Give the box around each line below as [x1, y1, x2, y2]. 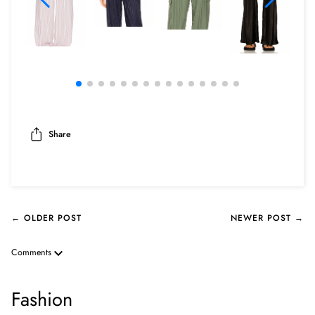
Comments [11, 246, 54, 259]
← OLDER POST [11, 212, 82, 225]
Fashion [11, 285, 72, 314]
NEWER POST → [231, 212, 304, 225]
